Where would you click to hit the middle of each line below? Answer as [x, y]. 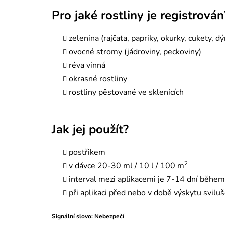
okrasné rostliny [98, 79]
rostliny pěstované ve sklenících [126, 92]
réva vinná [87, 65]
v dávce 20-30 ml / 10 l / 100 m [127, 165]
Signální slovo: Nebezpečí [88, 216]
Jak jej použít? [90, 129]
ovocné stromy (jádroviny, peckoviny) [135, 51]
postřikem [88, 152]
